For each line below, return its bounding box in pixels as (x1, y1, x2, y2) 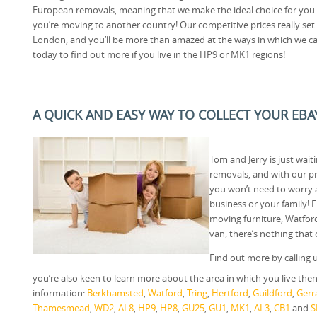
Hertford (212, 286, 248, 299)
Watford (148, 286, 183, 299)
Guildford (253, 286, 292, 299)
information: (33, 286, 87, 299)
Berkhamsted (87, 286, 144, 299)
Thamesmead (33, 301, 90, 314)
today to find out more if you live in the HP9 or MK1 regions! (33, 47, 285, 61)
